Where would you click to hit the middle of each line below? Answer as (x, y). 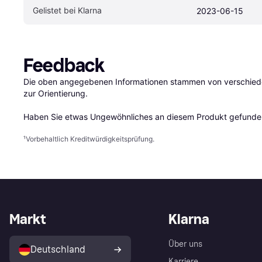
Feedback (64, 65)
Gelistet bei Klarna (67, 10)
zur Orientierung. (56, 93)
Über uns (185, 244)
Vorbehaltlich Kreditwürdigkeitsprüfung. (90, 139)
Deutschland (58, 249)
